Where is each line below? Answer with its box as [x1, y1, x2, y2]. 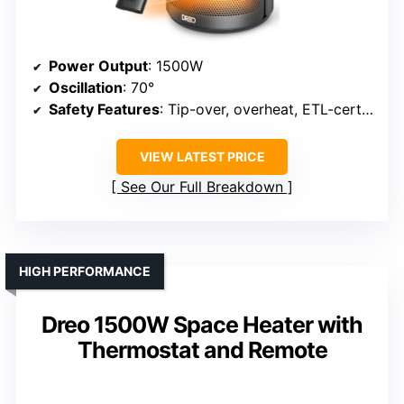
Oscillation [49, 78, 123, 96]
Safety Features [49, 99, 160, 118]
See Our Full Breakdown [121, 177, 283, 196]
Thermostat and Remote [77, 335, 327, 363]
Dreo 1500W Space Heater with [41, 310, 363, 338]
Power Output [49, 56, 148, 75]
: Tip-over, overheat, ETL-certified [160, 99, 362, 118]
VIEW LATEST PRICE [139, 148, 265, 164]
